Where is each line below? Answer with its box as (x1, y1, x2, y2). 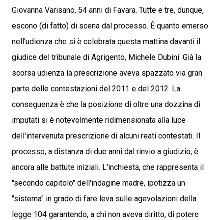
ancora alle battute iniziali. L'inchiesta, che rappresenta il (12, 163, 204, 172)
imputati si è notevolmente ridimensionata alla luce (12, 115, 186, 125)
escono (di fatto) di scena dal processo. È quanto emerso (12, 21, 208, 30)
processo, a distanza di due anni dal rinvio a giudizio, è (12, 147, 198, 156)
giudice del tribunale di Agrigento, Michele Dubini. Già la (12, 53, 201, 62)
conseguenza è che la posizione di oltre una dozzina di (12, 100, 200, 109)
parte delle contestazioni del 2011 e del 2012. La (12, 84, 180, 93)
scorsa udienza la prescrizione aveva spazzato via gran (12, 68, 202, 78)
